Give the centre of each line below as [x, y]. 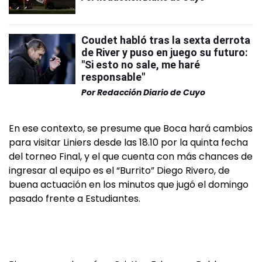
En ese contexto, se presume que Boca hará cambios [131, 128]
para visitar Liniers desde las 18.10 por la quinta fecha [128, 142]
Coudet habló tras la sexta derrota [166, 40]
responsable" [113, 77]
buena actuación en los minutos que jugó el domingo [129, 185]
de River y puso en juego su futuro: [165, 52]
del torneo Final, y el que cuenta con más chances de [131, 156]
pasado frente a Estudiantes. [75, 199]
